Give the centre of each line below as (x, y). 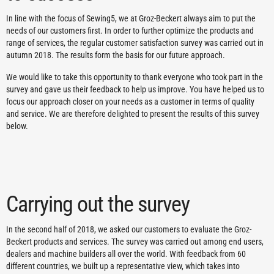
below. (17, 126)
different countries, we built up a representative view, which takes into (123, 266)
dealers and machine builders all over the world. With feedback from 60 (126, 254)
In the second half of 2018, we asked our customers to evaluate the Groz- (129, 229)
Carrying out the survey (98, 204)
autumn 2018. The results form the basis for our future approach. (116, 55)
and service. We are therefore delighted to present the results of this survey (133, 114)
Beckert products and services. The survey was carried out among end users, (135, 242)
